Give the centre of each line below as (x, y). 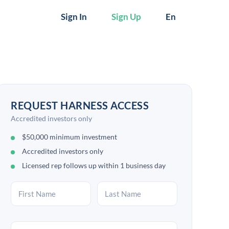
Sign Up (126, 16)
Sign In (74, 16)
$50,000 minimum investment (70, 137)
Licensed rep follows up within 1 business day (94, 165)
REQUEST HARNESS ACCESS (80, 105)
